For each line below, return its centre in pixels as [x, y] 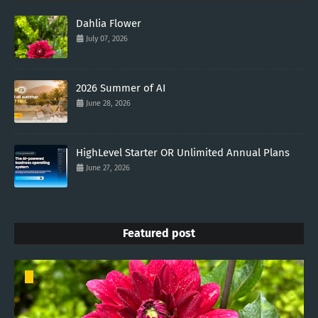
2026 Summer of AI [121, 88]
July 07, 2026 [107, 38]
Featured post [159, 233]
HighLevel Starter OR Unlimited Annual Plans [183, 152]
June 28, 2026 [108, 103]
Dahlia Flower [109, 23]
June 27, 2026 [108, 168]
